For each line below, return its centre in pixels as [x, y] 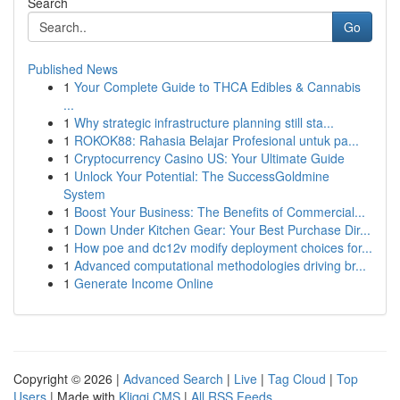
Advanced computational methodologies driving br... [220, 265]
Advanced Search [173, 379]
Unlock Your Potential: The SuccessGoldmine [202, 176]
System [84, 194]
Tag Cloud [297, 379]
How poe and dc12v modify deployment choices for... [223, 247]
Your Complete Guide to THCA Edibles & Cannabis [217, 87]
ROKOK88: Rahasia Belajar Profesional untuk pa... [217, 140]
